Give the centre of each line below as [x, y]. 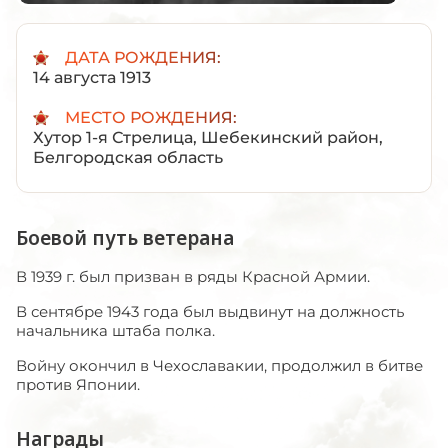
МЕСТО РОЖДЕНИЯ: [151, 117]
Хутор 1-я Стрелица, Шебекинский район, [208, 137]
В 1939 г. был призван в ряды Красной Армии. [193, 276]
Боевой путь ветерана [125, 237]
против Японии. [78, 384]
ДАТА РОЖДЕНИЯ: [143, 57]
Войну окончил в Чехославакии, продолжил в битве [219, 365]
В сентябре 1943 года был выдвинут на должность [210, 311]
